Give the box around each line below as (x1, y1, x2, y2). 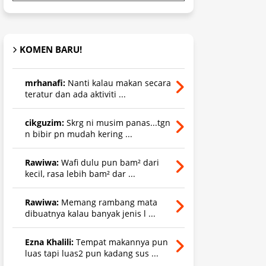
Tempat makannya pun (74, 236, 168, 248)
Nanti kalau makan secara (65, 77, 171, 88)
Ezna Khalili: (25, 236, 74, 248)
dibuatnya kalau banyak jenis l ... (25, 207, 156, 219)
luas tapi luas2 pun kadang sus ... (25, 247, 159, 259)
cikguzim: (25, 116, 64, 128)
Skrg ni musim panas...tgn (64, 116, 170, 128)
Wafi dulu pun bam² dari (59, 156, 159, 168)
